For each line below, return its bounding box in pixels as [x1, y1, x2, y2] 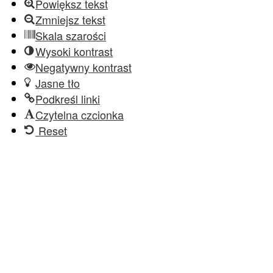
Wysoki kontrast [35, 43, 113, 59]
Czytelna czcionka [35, 107, 124, 122]
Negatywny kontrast [35, 59, 132, 75]
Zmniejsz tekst [35, 12, 105, 27]
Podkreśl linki [35, 91, 100, 107]
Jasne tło [35, 75, 80, 91]
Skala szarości [35, 27, 106, 43]
